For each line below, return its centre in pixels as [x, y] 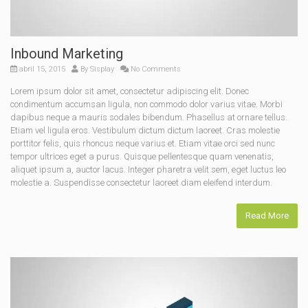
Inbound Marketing [67, 53]
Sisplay [102, 69]
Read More [267, 215]
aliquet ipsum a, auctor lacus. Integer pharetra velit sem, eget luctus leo [148, 169]
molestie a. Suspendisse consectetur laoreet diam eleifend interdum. [141, 182]
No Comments [155, 69]
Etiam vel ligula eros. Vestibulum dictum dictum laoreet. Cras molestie [145, 130]
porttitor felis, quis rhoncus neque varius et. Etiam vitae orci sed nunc [143, 143]
